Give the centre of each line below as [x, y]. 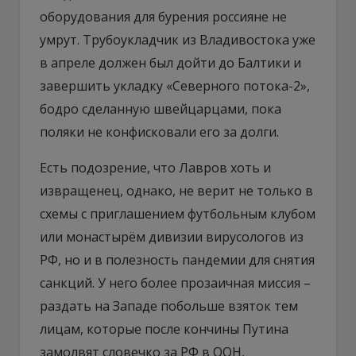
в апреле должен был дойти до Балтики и [170, 62]
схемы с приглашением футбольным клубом [178, 213]
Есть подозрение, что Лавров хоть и [155, 167]
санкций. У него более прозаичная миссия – [175, 282]
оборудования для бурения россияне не [163, 16]
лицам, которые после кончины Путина [164, 329]
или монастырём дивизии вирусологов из [172, 236]
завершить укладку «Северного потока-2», [175, 85]
